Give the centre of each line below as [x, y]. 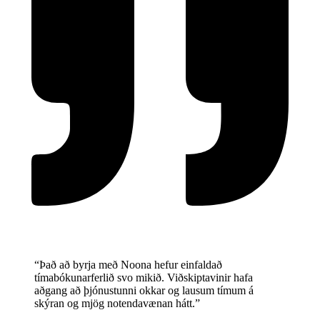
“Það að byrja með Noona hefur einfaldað [128, 265]
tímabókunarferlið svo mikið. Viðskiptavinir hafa [144, 278]
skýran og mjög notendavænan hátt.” [117, 304]
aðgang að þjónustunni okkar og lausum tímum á [144, 291]
